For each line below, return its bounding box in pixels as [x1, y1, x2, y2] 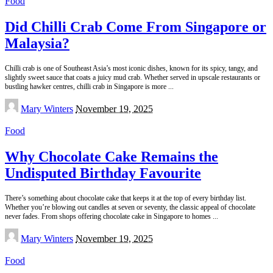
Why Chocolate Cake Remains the [5, 149, 218, 165]
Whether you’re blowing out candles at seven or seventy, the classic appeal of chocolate [5, 203, 255, 212]
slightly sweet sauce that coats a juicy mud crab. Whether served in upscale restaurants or [5, 73, 260, 82]
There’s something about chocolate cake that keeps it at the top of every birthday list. [5, 194, 246, 203]
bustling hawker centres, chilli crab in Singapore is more [5, 82, 168, 91]
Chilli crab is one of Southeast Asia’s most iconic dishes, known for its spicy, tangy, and [5, 64, 258, 73]
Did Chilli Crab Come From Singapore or [5, 19, 266, 35]
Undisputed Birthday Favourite [5, 165, 201, 182]
